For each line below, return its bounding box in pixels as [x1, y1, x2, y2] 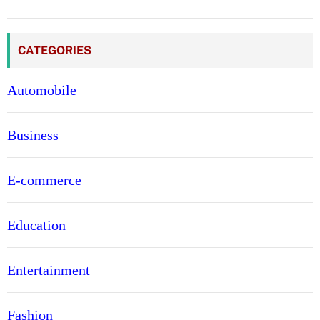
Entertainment [7, 262, 90, 279]
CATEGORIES [18, 44, 91, 58]
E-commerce [7, 172, 81, 189]
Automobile [7, 82, 76, 99]
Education [7, 217, 66, 234]
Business [7, 127, 59, 144]
